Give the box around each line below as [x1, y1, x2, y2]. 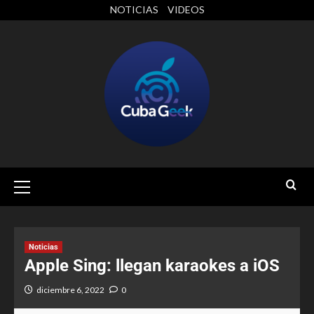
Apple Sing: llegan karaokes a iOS [25, 256, 280, 275]
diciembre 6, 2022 [36, 285, 104, 295]
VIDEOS [167, 4, 205, 15]
